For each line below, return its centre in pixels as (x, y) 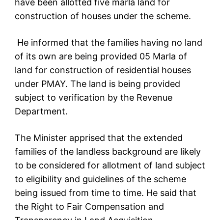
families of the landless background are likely (108, 152)
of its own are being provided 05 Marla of (101, 56)
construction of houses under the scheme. (103, 16)
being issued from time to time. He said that (106, 193)
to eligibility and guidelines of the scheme (100, 179)
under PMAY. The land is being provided (97, 84)
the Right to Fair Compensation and (89, 207)
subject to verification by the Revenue (94, 98)
